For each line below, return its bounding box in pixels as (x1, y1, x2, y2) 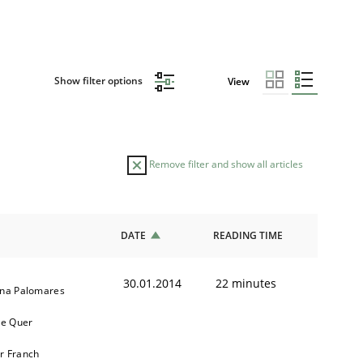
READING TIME (213, 228, 283, 242)
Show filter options (53, 74, 145, 88)
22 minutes (216, 275, 276, 291)
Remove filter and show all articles (147, 156, 303, 171)
